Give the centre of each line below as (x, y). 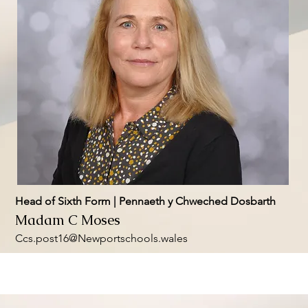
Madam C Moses (67, 220)
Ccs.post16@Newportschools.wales (101, 238)
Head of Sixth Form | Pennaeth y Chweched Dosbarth (145, 201)
